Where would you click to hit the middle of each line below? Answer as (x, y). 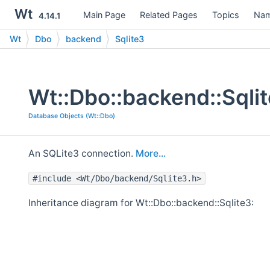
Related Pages (169, 14)
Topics (226, 14)
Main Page (104, 14)
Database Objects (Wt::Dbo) (72, 116)
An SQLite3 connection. (82, 153)
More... (151, 153)
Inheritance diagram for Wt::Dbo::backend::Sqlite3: (141, 202)
